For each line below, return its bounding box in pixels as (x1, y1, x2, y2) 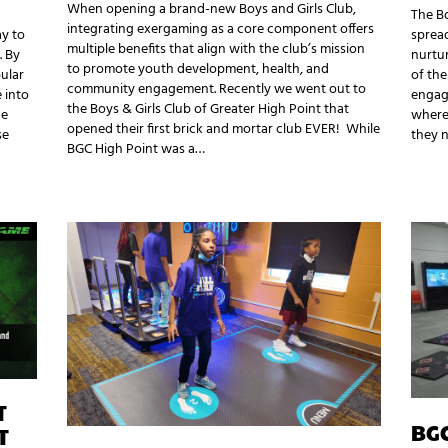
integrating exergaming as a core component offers (67, 17, 375, 41)
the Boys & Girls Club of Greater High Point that (67, 97, 350, 121)
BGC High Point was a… (67, 137, 206, 161)
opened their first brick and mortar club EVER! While (67, 117, 381, 141)
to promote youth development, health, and (67, 57, 330, 81)
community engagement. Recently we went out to (67, 77, 367, 101)
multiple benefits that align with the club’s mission (67, 37, 366, 61)
